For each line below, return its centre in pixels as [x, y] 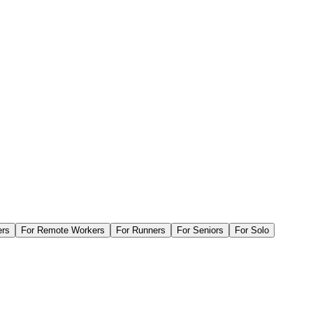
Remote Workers [71, 230]
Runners [149, 230]
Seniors [208, 230]
